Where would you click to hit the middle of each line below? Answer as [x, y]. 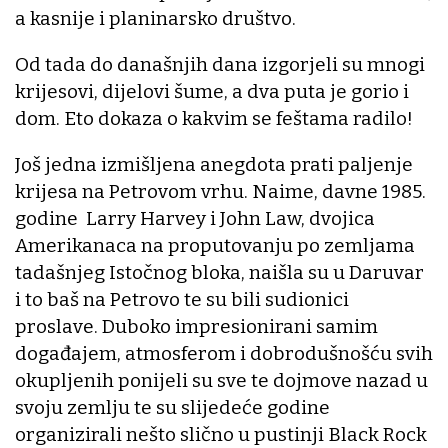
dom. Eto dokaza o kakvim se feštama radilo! [214, 118]
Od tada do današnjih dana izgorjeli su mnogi [220, 64]
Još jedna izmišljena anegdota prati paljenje [214, 164]
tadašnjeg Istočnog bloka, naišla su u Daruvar [219, 272]
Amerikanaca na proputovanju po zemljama [215, 245]
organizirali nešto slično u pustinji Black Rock [221, 434]
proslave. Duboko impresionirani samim [196, 326]
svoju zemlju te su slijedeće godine [172, 407]
